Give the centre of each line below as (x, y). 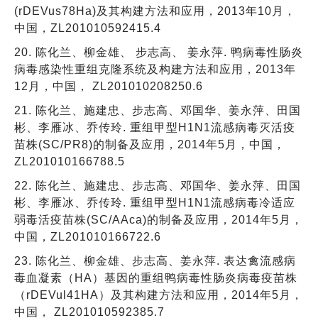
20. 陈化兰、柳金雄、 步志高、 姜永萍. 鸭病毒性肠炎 (159, 52)
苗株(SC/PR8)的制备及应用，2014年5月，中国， (150, 144)
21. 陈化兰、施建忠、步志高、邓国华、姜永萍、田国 (158, 110)
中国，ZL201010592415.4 (88, 28)
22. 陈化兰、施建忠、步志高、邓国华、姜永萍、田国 (158, 185)
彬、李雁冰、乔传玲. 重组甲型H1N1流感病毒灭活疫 (155, 127)
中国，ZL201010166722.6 (88, 236)
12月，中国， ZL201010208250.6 (109, 86)
